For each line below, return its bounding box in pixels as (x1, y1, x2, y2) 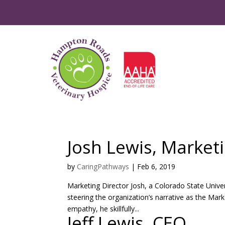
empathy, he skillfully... (67, 203, 140, 213)
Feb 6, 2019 (137, 161, 176, 171)
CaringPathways (77, 161, 130, 171)
